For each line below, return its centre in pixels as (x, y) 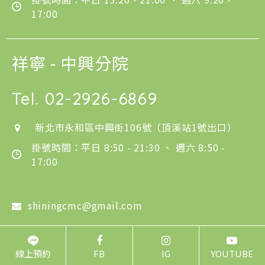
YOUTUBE (232, 253)
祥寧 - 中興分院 (70, 63)
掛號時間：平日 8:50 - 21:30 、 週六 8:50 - (128, 148)
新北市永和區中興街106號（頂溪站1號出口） (136, 127)
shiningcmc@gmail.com (85, 206)
